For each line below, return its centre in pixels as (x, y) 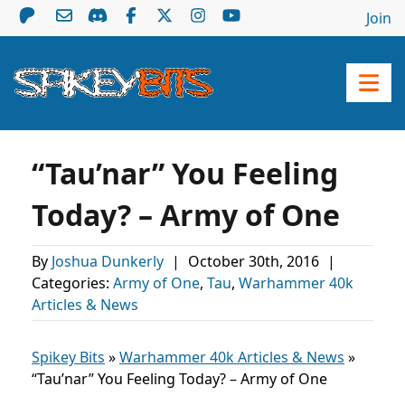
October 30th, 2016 (255, 261)
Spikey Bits (68, 357)
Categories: (72, 283)
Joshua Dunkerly (109, 261)
